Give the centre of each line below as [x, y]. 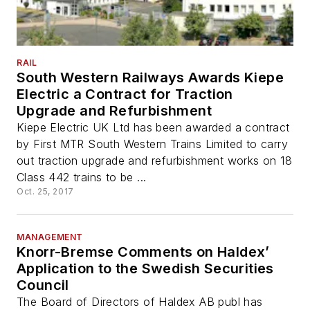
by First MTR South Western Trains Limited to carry [152, 144]
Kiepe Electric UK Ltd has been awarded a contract [153, 127]
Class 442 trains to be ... [82, 177]
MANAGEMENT [50, 237]
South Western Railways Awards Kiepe [150, 77]
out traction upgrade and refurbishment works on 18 [154, 160]
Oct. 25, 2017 [45, 191]
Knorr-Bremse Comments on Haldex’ [143, 252]
